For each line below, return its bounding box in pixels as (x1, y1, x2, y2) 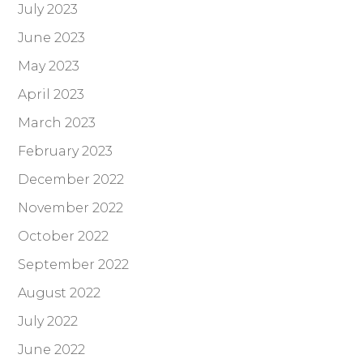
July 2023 (18, 2, 79, 18)
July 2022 (18, 314, 79, 330)
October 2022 (18, 228, 109, 245)
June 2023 (18, 30, 86, 46)
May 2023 (18, 58, 80, 75)
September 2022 (18, 257, 130, 273)
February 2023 (18, 143, 113, 160)
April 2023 (18, 87, 85, 103)
